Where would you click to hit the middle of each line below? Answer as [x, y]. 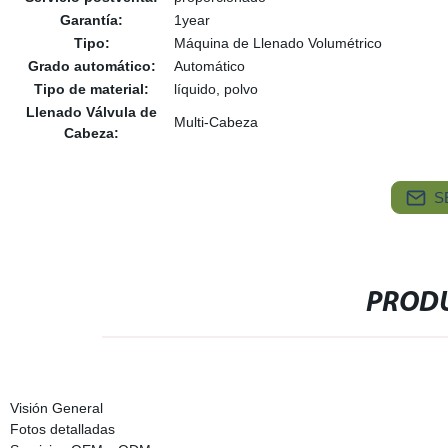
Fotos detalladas [62, 429]
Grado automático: [91, 66]
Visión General [56, 408]
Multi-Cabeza [215, 122]
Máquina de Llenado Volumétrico [277, 43]
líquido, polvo [215, 89]
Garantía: [92, 20]
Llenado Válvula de [92, 112]
